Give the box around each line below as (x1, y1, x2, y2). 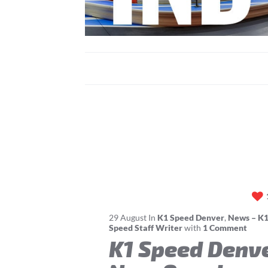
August (120, 212, 147, 223)
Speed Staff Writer (109, 222, 182, 233)
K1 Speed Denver (157, 212, 224, 223)
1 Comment (203, 222, 247, 233)
